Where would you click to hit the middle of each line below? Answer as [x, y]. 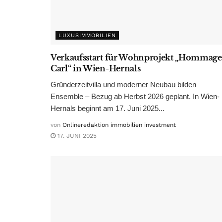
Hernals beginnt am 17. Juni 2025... [108, 108]
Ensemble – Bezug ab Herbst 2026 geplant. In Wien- [135, 96]
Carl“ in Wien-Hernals [96, 68]
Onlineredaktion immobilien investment [119, 125]
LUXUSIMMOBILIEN [87, 35]
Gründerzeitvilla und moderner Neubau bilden [123, 84]
